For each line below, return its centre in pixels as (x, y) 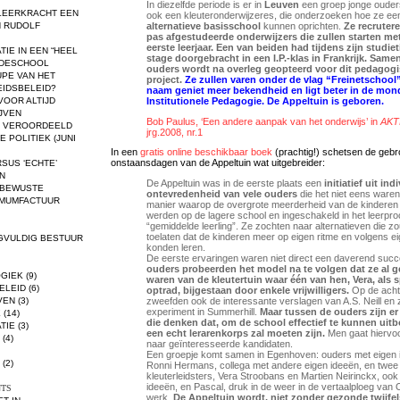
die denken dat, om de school (216, 323)
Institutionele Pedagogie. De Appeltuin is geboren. (265, 101)
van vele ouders (259, 194)
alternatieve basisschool (204, 26)
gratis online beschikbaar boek (206, 152)
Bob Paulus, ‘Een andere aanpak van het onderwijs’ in (263, 121)
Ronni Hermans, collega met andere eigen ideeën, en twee (272, 366)
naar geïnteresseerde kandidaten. (220, 344)
